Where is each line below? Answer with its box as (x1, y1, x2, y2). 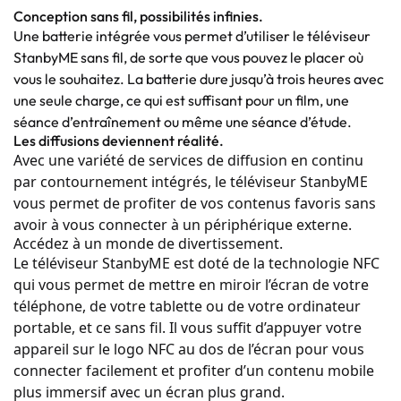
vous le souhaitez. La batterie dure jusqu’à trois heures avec (13, 69, 384, 88)
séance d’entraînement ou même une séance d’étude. (13, 112, 352, 131)
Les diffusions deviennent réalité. (13, 131, 224, 149)
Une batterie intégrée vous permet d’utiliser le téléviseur (13, 26, 371, 45)
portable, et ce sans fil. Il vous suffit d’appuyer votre (13, 317, 362, 337)
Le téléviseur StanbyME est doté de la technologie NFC (13, 252, 380, 273)
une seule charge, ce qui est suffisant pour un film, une (13, 90, 349, 109)
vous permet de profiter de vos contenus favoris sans (13, 192, 376, 213)
